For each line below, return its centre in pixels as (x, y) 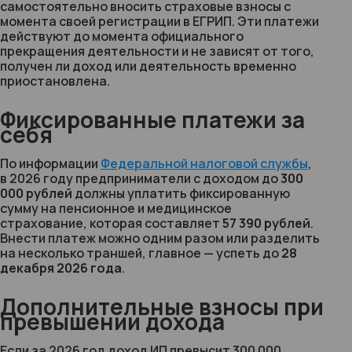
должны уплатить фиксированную (181, 193)
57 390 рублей (266, 223)
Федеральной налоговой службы (204, 163)
